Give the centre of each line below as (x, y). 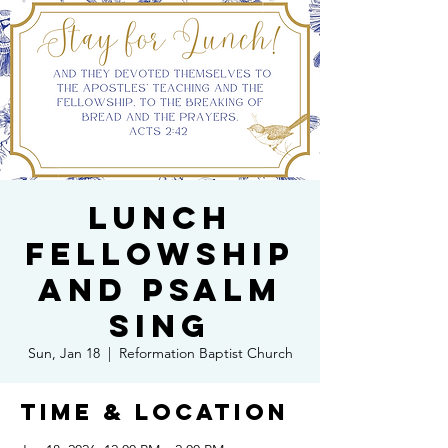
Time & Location (154, 412)
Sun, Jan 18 (63, 353)
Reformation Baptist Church (205, 353)
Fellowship (160, 254)
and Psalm (160, 290)
